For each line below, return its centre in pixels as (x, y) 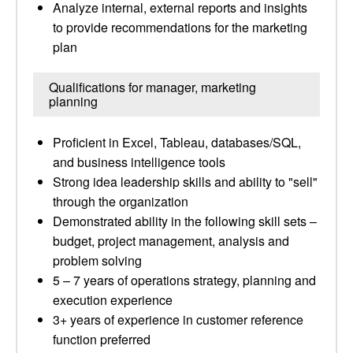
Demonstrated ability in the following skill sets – (185, 221)
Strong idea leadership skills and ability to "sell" (185, 182)
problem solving (97, 260)
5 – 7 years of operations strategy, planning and (184, 280)
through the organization (121, 201)
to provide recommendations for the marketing (180, 27)
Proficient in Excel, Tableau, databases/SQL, (177, 142)
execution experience (113, 300)
